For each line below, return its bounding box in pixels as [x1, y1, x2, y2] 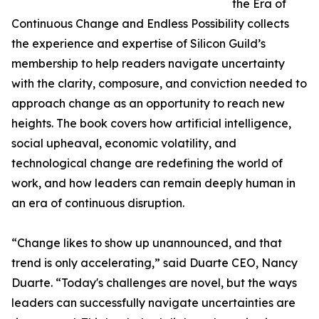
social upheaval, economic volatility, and [11, 136, 236, 151]
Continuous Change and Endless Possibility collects [11, 16, 289, 31]
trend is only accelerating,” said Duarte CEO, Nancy [11, 256, 298, 271]
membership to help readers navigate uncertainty [11, 56, 285, 71]
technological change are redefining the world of [11, 156, 283, 171]
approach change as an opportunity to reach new [11, 96, 285, 111]
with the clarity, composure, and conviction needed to [11, 76, 307, 91]
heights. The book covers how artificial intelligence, [11, 116, 291, 131]
